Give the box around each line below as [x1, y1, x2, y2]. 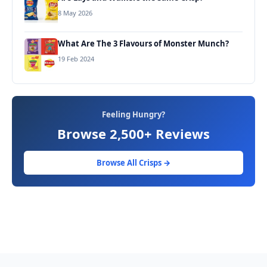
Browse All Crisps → [97, 157, 170, 168]
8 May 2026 [58, 8, 92, 17]
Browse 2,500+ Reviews [57, 124, 210, 142]
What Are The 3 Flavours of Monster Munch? [58, 38, 229, 49]
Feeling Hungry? [102, 108, 165, 120]
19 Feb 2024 [58, 54, 94, 63]
